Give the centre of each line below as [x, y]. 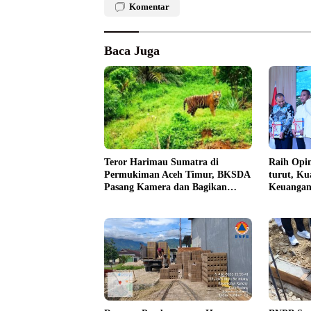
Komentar [149, 7]
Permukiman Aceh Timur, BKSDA [177, 174]
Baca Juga [132, 51]
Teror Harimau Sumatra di [161, 162]
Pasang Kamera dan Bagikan [166, 187]
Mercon [120, 199]
